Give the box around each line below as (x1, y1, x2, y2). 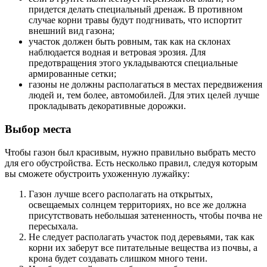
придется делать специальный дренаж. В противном (29, 4, 243, 15)
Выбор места (5, 122, 72, 135)
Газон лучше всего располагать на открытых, (29, 188, 213, 199)
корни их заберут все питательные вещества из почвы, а (29, 242, 257, 253)
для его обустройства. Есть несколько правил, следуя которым (5, 157, 257, 168)
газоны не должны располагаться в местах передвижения (29, 79, 262, 90)
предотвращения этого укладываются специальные (29, 58, 238, 69)
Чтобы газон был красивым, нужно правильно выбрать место (5, 147, 256, 157)
